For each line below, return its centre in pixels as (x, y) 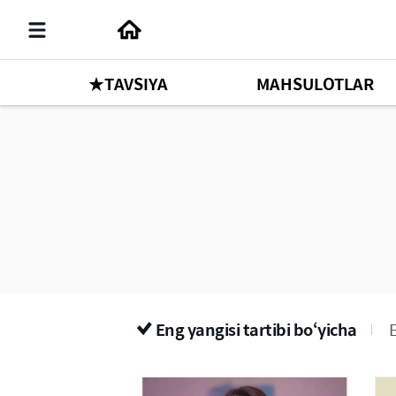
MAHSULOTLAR (315, 83)
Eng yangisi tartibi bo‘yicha (256, 329)
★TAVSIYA (129, 83)
